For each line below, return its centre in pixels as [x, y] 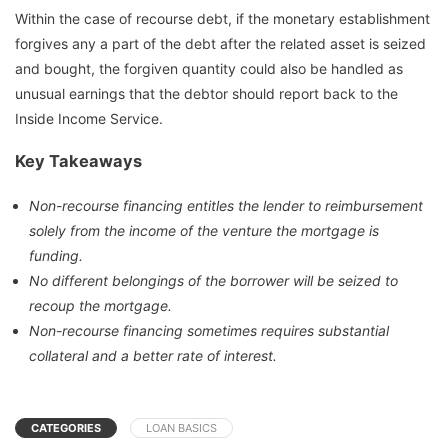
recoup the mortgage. [100, 305]
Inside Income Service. [89, 118]
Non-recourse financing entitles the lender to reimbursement [226, 205]
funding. [56, 255]
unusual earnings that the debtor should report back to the [206, 93]
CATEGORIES [66, 427]
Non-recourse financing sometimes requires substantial [209, 330]
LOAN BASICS [181, 427]
